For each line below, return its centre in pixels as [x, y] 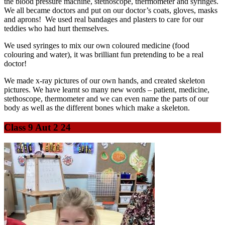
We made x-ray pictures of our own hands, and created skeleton [104, 81]
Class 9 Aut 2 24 [37, 127]
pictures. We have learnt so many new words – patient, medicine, [107, 90]
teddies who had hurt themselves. [57, 29]
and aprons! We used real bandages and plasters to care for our [104, 20]
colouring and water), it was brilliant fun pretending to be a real [104, 55]
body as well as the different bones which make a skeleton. [97, 108]
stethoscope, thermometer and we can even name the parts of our [106, 99]
